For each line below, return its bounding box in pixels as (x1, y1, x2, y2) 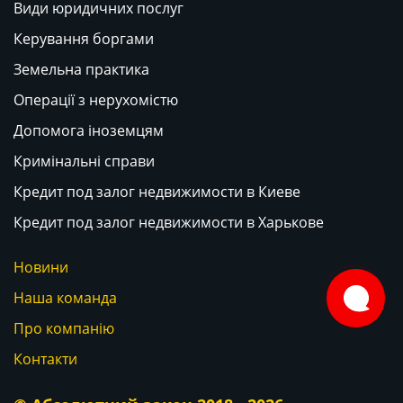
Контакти (13, 349, 77, 369)
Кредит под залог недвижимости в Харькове (13, 212, 324, 232)
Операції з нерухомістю (13, 90, 178, 110)
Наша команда (13, 288, 117, 308)
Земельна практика (13, 59, 149, 79)
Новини (13, 257, 68, 277)
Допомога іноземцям (13, 121, 164, 140)
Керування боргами (13, 29, 154, 49)
